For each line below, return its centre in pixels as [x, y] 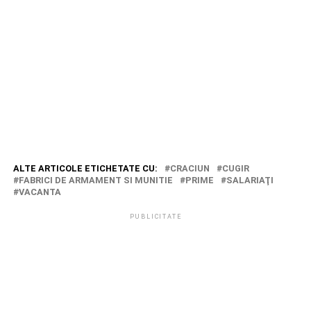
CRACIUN [190, 168]
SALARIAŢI [250, 180]
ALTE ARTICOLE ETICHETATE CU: [85, 168]
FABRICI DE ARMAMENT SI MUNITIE [95, 180]
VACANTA [40, 192]
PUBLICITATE [155, 216]
